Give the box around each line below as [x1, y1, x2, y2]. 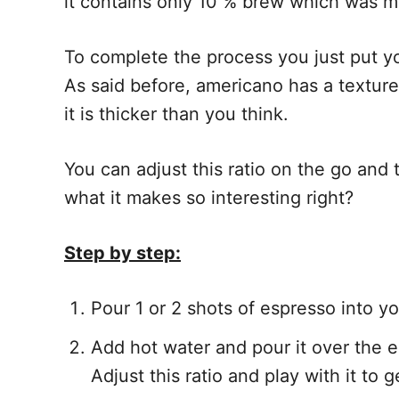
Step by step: [64, 242, 181, 264]
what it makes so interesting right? [64, 187, 354, 208]
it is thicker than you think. [64, 103, 289, 125]
